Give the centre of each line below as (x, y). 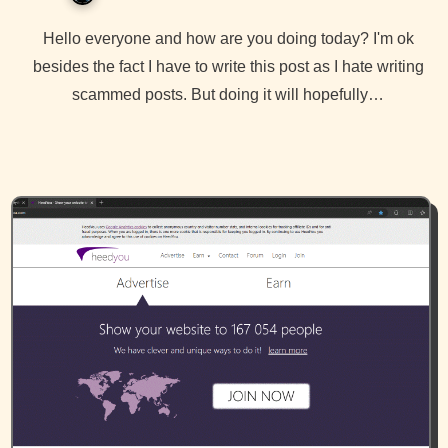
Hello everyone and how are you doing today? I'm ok (48, 38)
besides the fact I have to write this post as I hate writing (228, 66)
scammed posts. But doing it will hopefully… (228, 94)
